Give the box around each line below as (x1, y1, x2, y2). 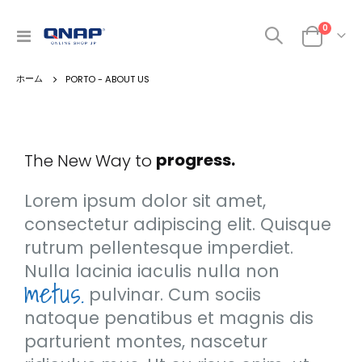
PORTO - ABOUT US (65, 73, 149, 86)
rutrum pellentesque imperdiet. (24, 236, 293, 260)
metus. (24, 271, 84, 315)
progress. (156, 149, 235, 172)
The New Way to (24, 149, 156, 173)
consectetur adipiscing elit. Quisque (24, 213, 331, 237)
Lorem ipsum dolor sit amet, (24, 189, 266, 213)
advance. (156, 124, 235, 148)
